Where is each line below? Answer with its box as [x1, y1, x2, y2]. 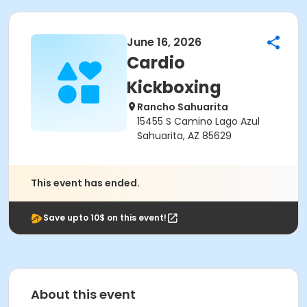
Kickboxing [127, 76, 221, 99]
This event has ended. [31, 176, 140, 190]
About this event [31, 286, 136, 303]
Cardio [127, 51, 185, 74]
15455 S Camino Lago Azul [137, 114, 260, 128]
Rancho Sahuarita [137, 100, 228, 114]
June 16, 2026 [127, 34, 201, 50]
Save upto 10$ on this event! [43, 212, 167, 223]
